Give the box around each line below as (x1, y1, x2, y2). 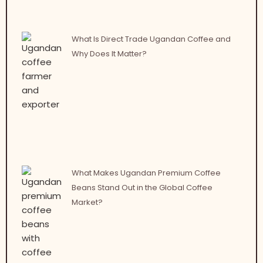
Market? (71, 196, 103, 208)
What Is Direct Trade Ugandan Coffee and (71, 33, 231, 45)
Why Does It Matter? (71, 48, 147, 59)
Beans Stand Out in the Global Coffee (71, 181, 213, 193)
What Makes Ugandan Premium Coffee (71, 167, 221, 178)
